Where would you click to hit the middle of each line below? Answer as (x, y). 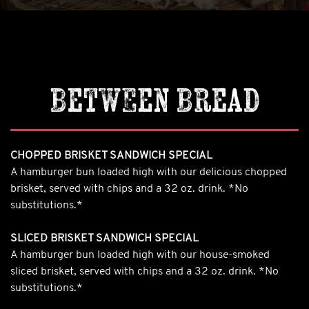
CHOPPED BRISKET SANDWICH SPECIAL (111, 156)
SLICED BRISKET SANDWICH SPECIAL (104, 238)
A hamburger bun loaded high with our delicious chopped (149, 172)
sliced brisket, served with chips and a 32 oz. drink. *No (144, 271)
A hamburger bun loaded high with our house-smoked (140, 255)
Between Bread (154, 99)
